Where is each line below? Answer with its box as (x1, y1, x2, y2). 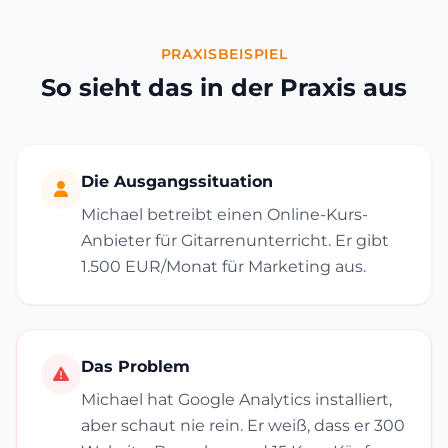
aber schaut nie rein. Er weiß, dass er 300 (81, 416, 405, 435)
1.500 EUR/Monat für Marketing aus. (81, 257, 366, 276)
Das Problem (81, 357, 190, 376)
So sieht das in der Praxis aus (41, 73, 407, 102)
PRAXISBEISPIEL (160, 45, 288, 63)
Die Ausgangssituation (81, 172, 273, 191)
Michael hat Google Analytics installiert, (81, 390, 392, 409)
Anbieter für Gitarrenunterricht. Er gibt (81, 231, 389, 250)
